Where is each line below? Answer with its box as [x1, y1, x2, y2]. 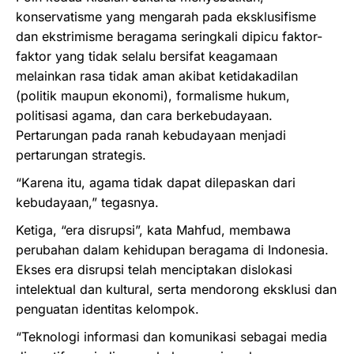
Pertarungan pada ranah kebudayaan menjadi [16, 127, 286, 143]
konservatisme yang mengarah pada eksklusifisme [16, 9, 316, 24]
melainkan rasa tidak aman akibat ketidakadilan [16, 68, 298, 84]
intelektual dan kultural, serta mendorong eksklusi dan [16, 281, 337, 297]
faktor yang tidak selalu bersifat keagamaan [16, 48, 277, 64]
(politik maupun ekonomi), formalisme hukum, [16, 88, 290, 104]
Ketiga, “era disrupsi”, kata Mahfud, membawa [16, 222, 291, 238]
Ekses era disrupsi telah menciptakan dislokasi [16, 262, 292, 277]
